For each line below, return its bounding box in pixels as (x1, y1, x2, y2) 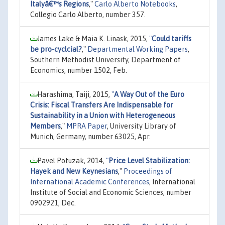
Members (30, 122, 61, 130)
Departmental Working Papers (87, 45, 188, 53)
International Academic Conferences (30, 177, 149, 186)
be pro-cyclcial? (30, 45, 82, 53)
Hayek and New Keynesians (30, 167, 118, 175)
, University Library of (107, 122, 176, 130)
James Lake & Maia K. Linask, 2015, (37, 34, 149, 43)
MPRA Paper (66, 122, 107, 130)
